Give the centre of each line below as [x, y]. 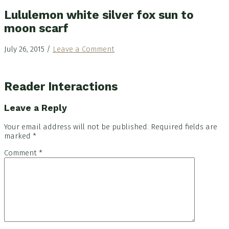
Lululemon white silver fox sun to [99, 15]
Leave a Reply [36, 108]
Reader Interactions [61, 87]
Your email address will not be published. [76, 127]
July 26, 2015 [24, 49]
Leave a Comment [84, 49]
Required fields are [184, 127]
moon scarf [36, 28]
